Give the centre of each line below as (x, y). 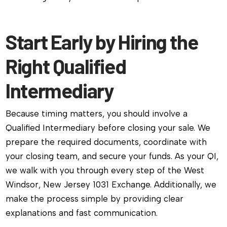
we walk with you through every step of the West (105, 171)
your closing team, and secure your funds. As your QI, (112, 156)
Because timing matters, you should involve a (97, 114)
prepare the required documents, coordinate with (106, 142)
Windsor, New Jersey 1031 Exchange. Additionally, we (111, 185)
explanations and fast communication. (82, 213)
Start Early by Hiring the (102, 42)
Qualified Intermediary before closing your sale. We (108, 128)
